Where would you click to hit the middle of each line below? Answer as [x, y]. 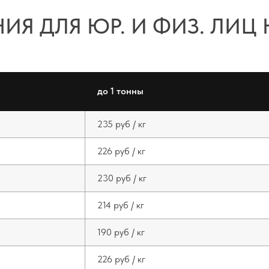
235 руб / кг [122, 124]
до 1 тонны [120, 91]
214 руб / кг [121, 205]
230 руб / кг [122, 178]
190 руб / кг [121, 232]
